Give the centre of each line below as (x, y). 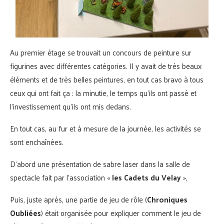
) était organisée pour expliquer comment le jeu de (121, 212)
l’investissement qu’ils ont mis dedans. (70, 106)
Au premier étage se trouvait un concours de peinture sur (101, 52)
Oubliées (25, 212)
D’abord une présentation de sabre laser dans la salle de (100, 163)
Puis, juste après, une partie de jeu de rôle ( (78, 199)
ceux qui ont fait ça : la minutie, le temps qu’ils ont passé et (103, 92)
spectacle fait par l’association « (61, 177)
